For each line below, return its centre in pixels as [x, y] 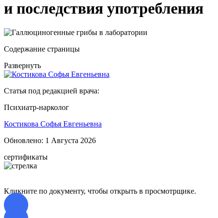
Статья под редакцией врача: [52, 91]
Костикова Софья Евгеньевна [53, 124]
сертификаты [26, 157]
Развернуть [22, 65]
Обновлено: [25, 140]
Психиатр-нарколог [36, 107]
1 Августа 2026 [71, 140]
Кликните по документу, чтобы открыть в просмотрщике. [100, 191]
